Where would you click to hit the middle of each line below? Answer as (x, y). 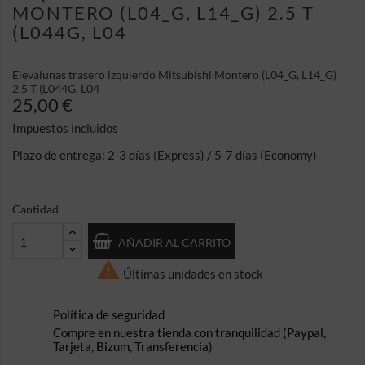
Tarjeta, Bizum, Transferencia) (133, 346)
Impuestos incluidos (65, 128)
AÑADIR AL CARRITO (174, 242)
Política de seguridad (109, 314)
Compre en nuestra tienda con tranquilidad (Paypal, (189, 332)
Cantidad (35, 209)
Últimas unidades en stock (192, 273)
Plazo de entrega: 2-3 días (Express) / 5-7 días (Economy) (165, 155)
